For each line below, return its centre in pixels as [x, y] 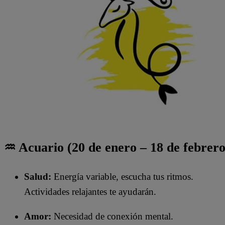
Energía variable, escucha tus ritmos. [122, 176]
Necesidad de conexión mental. [112, 216]
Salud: [38, 176]
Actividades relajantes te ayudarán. [90, 191]
